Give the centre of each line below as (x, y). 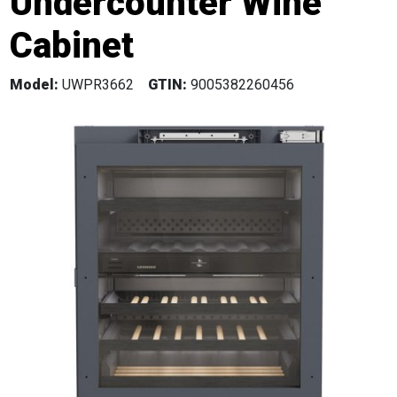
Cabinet (72, 46)
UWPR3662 (97, 85)
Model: (35, 85)
